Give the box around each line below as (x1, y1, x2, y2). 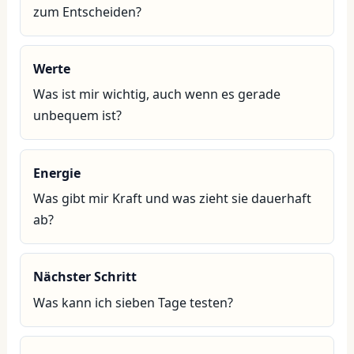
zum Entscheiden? (32, 2, 141, 21)
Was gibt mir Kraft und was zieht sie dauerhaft (32, 190, 311, 208)
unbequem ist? (32, 107, 122, 125)
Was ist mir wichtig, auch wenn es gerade (32, 85, 281, 104)
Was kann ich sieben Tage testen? (32, 294, 233, 312)
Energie (32, 164, 81, 182)
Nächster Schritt (32, 268, 137, 286)
